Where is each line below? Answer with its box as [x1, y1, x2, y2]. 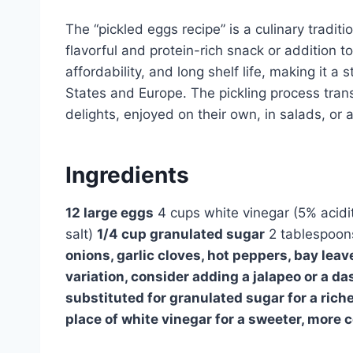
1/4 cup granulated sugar [97, 225, 265, 242]
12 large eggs [65, 204, 154, 221]
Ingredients [65, 161, 189, 188]
